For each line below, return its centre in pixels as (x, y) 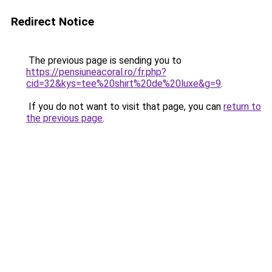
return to (242, 107)
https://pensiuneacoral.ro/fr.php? (96, 72)
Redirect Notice (53, 22)
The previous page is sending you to (104, 60)
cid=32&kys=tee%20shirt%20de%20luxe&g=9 (124, 83)
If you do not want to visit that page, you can (125, 107)
